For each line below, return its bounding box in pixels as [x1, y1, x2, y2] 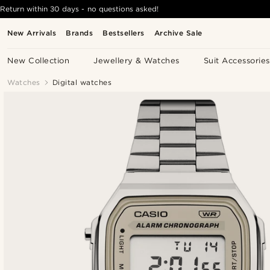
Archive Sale [154, 28, 202, 37]
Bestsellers [102, 28, 145, 37]
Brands [66, 28, 93, 37]
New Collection [7, 56, 70, 65]
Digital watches [52, 78, 112, 87]
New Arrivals [7, 28, 57, 37]
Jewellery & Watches [93, 56, 180, 65]
